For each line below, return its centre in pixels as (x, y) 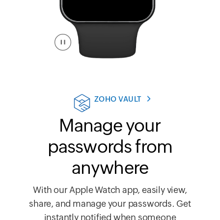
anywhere (110, 168)
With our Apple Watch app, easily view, (110, 190)
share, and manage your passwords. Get (110, 204)
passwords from (110, 147)
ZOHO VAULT (118, 99)
